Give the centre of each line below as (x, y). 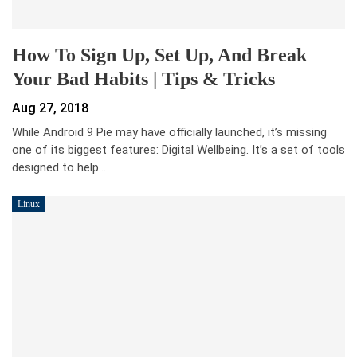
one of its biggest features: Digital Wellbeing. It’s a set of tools (178, 149)
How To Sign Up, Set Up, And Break (159, 55)
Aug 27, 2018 (50, 108)
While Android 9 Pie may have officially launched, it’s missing (169, 132)
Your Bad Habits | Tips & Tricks (143, 78)
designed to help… (59, 167)
